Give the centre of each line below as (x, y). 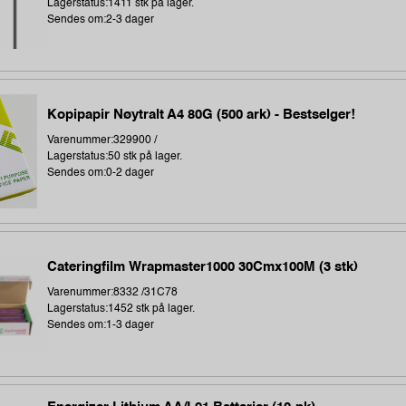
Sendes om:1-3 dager (101, 326)
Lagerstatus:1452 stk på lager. (121, 309)
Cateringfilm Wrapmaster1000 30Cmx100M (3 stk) (203, 267)
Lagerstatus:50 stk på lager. (115, 156)
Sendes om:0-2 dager (101, 173)
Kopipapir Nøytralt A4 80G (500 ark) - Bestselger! (202, 114)
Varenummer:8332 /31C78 (113, 293)
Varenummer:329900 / (102, 140)
